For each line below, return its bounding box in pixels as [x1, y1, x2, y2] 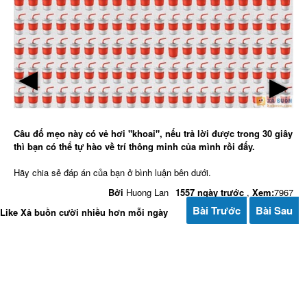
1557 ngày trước [175, 185, 244, 199]
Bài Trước [193, 202, 241, 218]
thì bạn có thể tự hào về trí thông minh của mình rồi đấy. [14, 139, 255, 153]
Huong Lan [126, 185, 169, 199]
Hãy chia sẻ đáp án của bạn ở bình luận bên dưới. [14, 165, 211, 179]
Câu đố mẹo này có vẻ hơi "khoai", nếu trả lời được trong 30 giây [14, 126, 293, 140]
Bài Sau [256, 202, 293, 218]
